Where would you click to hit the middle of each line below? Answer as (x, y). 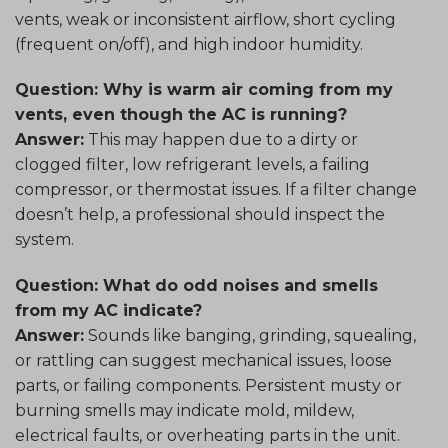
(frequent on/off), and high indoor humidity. (189, 44)
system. (44, 240)
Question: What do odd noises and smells (196, 286)
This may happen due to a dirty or (221, 140)
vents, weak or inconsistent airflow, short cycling (205, 19)
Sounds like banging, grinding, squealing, (250, 336)
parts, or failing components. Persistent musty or (208, 386)
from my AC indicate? (108, 311)
